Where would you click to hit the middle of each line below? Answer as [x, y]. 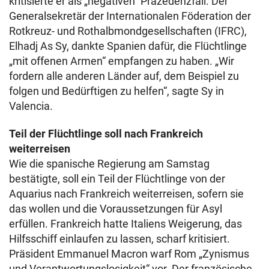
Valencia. [31, 106]
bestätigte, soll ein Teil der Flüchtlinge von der [117, 179]
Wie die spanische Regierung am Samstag [109, 164]
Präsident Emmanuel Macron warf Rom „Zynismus [129, 254]
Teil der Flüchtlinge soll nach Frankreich [106, 134]
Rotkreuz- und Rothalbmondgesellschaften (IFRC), [128, 31]
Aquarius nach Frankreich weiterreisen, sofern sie [126, 194]
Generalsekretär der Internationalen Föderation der [130, 16]
